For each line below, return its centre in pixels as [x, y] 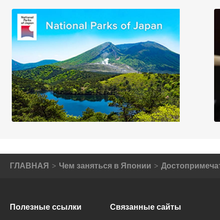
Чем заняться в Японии [105, 166]
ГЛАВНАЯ [29, 166]
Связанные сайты [146, 207]
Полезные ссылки [46, 207]
